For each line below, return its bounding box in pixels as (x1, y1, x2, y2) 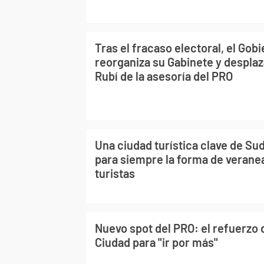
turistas (95, 166, 135, 180)
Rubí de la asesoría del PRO (95, 69, 233, 83)
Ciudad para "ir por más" (95, 235, 218, 249)
